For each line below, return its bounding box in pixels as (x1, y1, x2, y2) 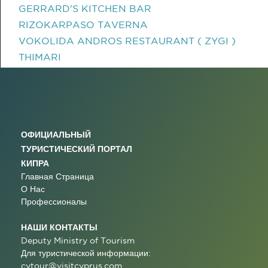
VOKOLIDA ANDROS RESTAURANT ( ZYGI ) (19, 35, 236, 46)
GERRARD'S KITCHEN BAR (19, 3, 151, 14)
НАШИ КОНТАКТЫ (21, 223, 98, 232)
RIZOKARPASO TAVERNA (19, 19, 148, 30)
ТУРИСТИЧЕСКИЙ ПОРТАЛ (21, 144, 132, 153)
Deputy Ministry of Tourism (21, 236, 135, 245)
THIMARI (19, 51, 61, 62)
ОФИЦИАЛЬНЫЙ (21, 130, 91, 139)
